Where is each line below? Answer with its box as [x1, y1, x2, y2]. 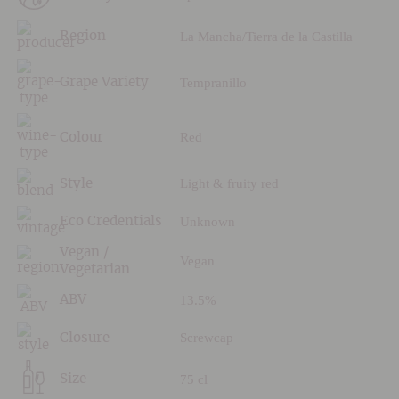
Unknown [179, 214, 235, 229]
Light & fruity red [179, 176, 279, 191]
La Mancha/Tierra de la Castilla [179, 28, 353, 44]
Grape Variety [59, 76, 149, 90]
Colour [59, 130, 103, 144]
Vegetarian [59, 262, 130, 276]
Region [59, 29, 106, 44]
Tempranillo [179, 75, 247, 90]
